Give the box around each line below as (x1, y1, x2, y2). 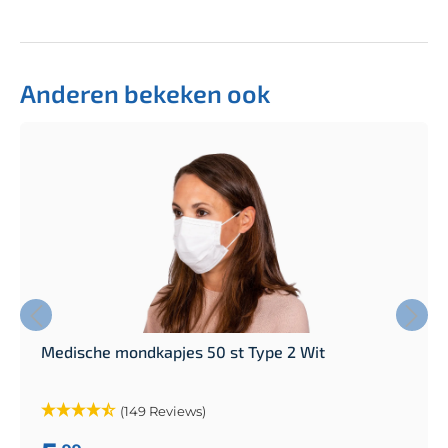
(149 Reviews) (120, 402, 206, 419)
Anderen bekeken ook (20, 77, 270, 108)
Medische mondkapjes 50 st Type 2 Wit (41, 341, 325, 361)
